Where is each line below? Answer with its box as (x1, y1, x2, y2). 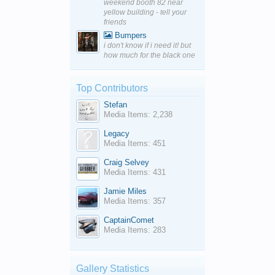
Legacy (104, 129, 130, 139)
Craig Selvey (104, 158, 149, 168)
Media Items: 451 (104, 139, 166, 149)
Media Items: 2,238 (104, 110, 172, 120)
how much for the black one (104, 51, 195, 60)
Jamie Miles (104, 187, 147, 196)
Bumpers (112, 31, 147, 41)
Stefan (104, 100, 127, 110)
